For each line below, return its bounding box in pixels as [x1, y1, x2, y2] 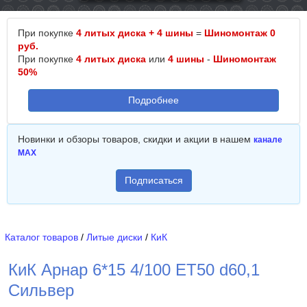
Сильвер [8, 281, 74, 299]
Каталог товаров [5, 232, 78, 243]
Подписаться [124, 175, 183, 186]
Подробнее [128, 95, 179, 106]
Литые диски [86, 232, 143, 243]
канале [254, 135, 282, 145]
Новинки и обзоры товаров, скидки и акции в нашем [18, 134, 254, 145]
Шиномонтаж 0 [204, 27, 275, 38]
